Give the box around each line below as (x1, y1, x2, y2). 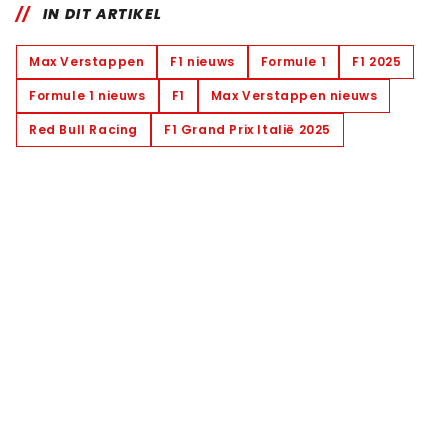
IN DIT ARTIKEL (42, 3, 163, 24)
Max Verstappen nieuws (210, 86, 378, 104)
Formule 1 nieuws (29, 86, 146, 104)
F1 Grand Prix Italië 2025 (164, 120, 331, 138)
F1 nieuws (170, 52, 235, 70)
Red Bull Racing (29, 120, 138, 138)
